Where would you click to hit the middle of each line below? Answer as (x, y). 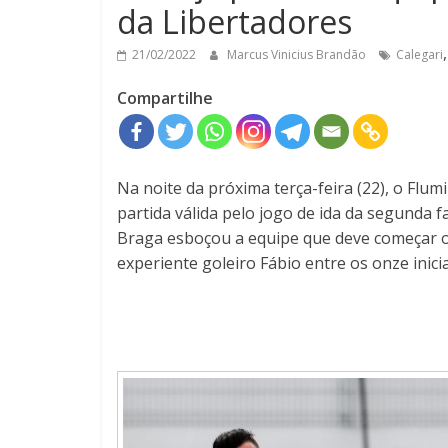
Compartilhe (165, 97)
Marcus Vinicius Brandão (298, 54)
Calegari (419, 54)
